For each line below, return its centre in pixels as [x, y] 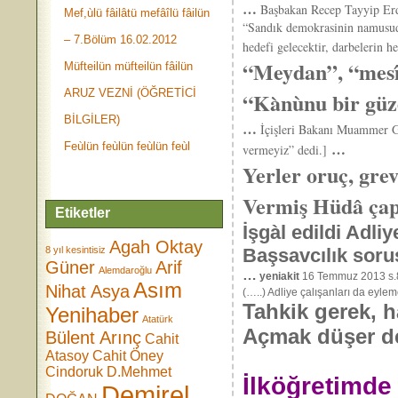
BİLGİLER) [92, 119]
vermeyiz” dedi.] [287, 150]
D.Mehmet [139, 372]
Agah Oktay [156, 247]
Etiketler [83, 213]
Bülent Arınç [94, 338]
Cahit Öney [128, 356]
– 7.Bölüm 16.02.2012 [121, 40]
